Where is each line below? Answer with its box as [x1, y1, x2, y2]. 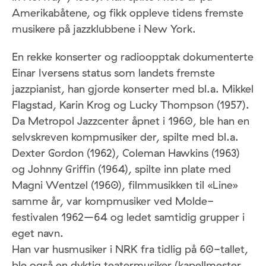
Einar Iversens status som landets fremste [12, 66, 215, 80]
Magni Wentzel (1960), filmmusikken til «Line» [12, 178, 238, 192]
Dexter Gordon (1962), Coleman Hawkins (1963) [12, 146, 240, 160]
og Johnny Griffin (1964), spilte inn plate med [12, 162, 231, 176]
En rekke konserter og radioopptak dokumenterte [12, 50, 254, 64]
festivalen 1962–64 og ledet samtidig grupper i [12, 210, 245, 224]
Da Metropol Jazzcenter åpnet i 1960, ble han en [12, 114, 249, 128]
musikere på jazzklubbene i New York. [12, 22, 196, 36]
